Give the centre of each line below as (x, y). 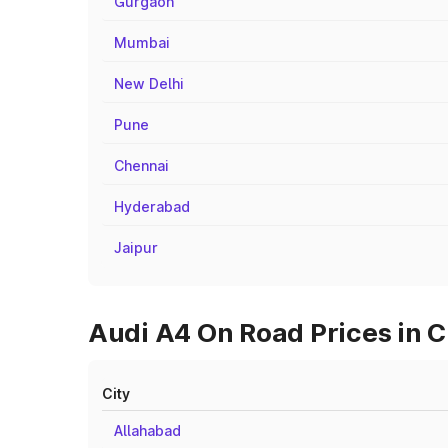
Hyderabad (152, 206)
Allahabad (147, 430)
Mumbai (142, 42)
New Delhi (149, 83)
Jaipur (136, 247)
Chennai (141, 165)
